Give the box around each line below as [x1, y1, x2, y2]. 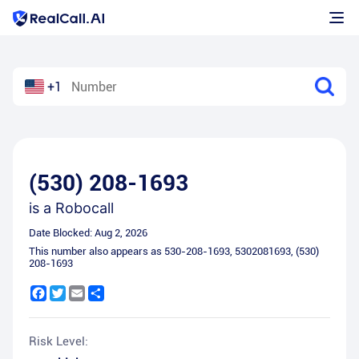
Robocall [55, 200, 114, 216]
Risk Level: [29, 334, 88, 349]
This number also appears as [29, 245, 164, 257]
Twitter [66, 285, 102, 298]
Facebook [46, 285, 95, 298]
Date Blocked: [29, 227, 95, 239]
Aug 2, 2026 [95, 227, 147, 239]
